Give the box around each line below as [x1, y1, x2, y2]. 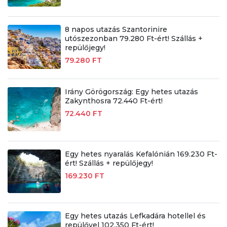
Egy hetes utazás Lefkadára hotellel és [64, 211, 206, 221]
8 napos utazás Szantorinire [64, 24, 167, 34]
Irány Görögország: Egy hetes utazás [64, 87, 198, 96]
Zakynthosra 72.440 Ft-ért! [64, 96, 163, 105]
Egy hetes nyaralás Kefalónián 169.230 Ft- [64, 149, 217, 159]
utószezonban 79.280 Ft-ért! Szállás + [64, 33, 203, 43]
